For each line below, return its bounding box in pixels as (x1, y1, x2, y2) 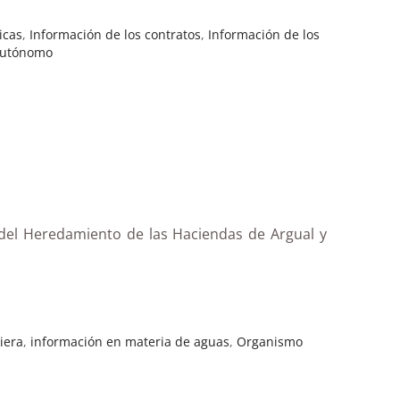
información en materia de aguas (30, 332, 230, 350)
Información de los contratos (29, 25, 202, 43)
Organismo (237, 332, 304, 350)
